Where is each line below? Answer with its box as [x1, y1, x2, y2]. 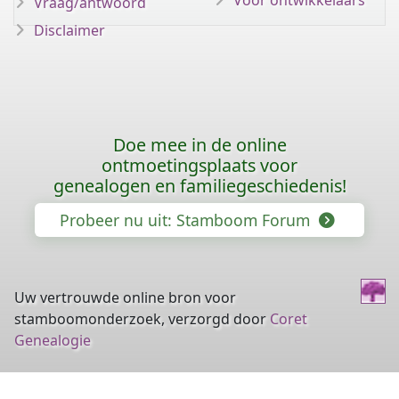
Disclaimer [34, 20, 105, 40]
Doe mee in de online [112, 133, 287, 157]
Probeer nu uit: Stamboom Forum [59, 209, 314, 231]
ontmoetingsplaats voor [102, 153, 297, 177]
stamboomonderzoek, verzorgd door [14, 309, 270, 329]
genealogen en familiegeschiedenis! [53, 174, 346, 198]
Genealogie [14, 330, 91, 350]
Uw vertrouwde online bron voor [14, 288, 236, 307]
